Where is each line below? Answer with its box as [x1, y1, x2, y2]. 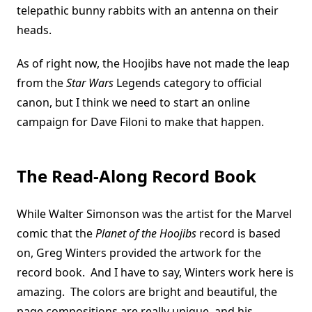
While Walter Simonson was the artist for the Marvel [17, 206, 292, 222]
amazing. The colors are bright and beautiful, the [17, 284, 277, 300]
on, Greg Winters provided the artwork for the [17, 245, 261, 261]
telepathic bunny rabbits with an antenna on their [17, 3, 279, 19]
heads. [17, 22, 54, 38]
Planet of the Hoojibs [95, 226, 196, 242]
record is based [196, 226, 281, 242]
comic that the [17, 226, 95, 242]
